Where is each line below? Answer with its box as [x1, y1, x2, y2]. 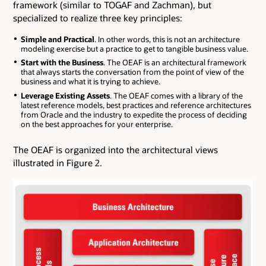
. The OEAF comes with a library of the [109, 91, 243, 101]
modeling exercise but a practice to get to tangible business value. [20, 43, 248, 53]
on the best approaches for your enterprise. [20, 119, 173, 129]
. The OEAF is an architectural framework [103, 58, 246, 68]
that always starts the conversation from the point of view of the [20, 67, 244, 77]
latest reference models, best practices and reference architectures [20, 100, 251, 110]
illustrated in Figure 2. [13, 156, 102, 169]
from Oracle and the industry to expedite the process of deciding [20, 110, 247, 120]
